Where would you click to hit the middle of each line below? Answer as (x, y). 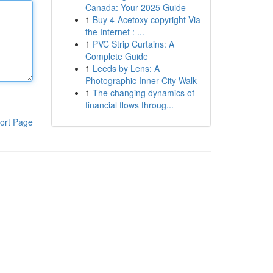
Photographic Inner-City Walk (141, 80)
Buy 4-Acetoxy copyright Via (146, 19)
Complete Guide (116, 56)
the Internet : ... (115, 32)
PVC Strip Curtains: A (133, 44)
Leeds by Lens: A (126, 68)
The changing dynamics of (143, 93)
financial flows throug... (129, 105)
